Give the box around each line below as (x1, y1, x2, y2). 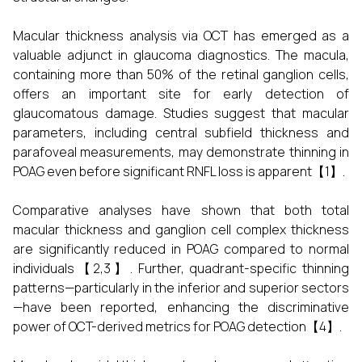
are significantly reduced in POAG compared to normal (13, 240, 349, 258)
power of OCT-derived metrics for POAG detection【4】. (13, 318, 342, 335)
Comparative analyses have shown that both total (13, 201, 349, 219)
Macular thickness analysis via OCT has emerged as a (13, 27, 349, 44)
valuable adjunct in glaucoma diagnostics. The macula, (13, 46, 349, 64)
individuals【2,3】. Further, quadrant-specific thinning (13, 259, 349, 277)
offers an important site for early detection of (13, 85, 349, 103)
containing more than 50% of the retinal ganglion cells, (13, 65, 349, 83)
